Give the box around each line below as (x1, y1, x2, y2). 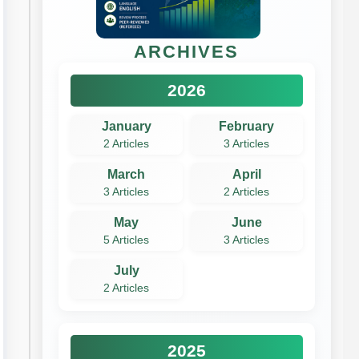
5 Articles (103, 233, 150, 246)
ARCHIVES (134, 41, 240, 62)
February (219, 119, 275, 133)
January (101, 119, 151, 133)
